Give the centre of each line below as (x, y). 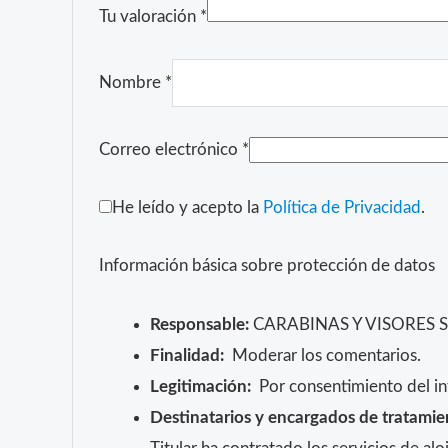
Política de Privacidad (341, 208)
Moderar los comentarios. (322, 355)
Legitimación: (200, 386)
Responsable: (199, 324)
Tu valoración (149, 17)
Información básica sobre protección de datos (266, 266)
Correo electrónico (170, 149)
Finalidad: (186, 355)
